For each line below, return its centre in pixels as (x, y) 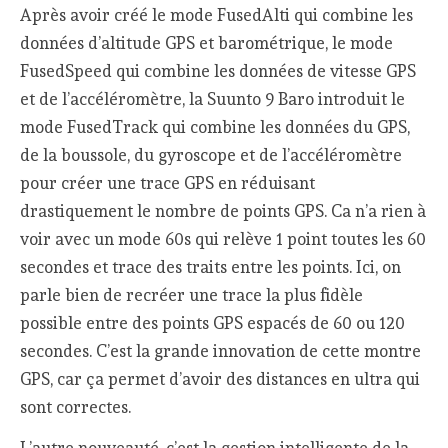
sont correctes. (76, 407)
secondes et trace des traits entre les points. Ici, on (211, 267)
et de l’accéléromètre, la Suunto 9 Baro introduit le (213, 99)
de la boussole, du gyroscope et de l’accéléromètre (211, 155)
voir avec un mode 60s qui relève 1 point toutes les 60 (223, 239)
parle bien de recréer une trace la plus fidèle (192, 295)
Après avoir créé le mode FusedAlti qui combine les (217, 15)
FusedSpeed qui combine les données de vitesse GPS (218, 71)
